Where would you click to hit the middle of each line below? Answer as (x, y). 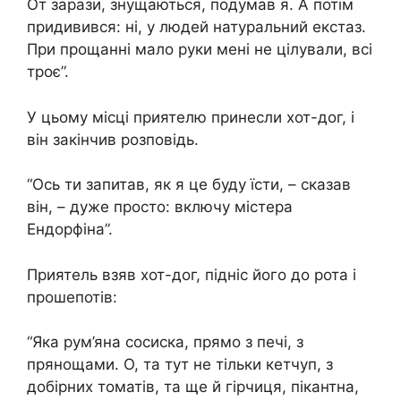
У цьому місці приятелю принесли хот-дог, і (191, 117)
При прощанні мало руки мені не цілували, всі (200, 50)
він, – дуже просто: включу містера (160, 207)
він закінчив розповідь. (113, 139)
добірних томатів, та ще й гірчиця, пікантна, (193, 387)
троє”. (48, 72)
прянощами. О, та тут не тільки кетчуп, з (180, 365)
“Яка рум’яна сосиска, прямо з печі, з (165, 342)
